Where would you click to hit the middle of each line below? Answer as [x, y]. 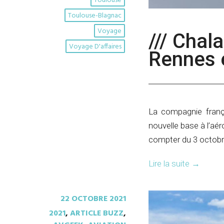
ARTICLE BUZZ [97, 214]
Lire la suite [170, 164]
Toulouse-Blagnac [95, 15]
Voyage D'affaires [95, 46]
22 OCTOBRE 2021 [93, 199]
